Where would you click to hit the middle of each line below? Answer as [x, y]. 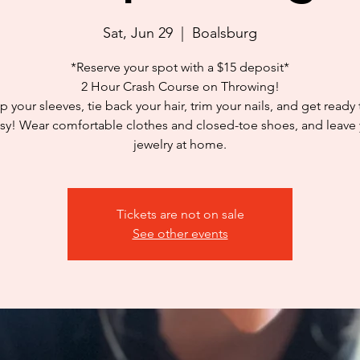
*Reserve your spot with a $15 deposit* [180, 67]
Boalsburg [225, 33]
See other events [180, 233]
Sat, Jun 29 [138, 33]
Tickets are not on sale [180, 214]
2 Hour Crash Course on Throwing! [180, 86]
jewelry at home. [180, 144]
